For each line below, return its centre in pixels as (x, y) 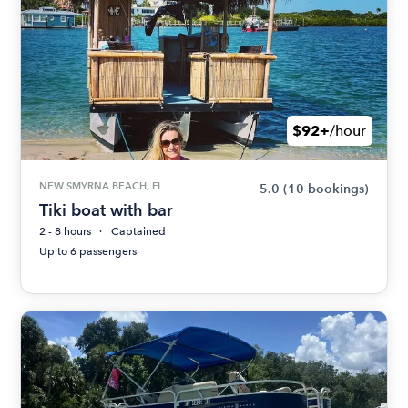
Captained (139, 231)
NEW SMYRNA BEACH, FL (102, 186)
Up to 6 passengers (88, 251)
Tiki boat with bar (107, 210)
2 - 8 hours (66, 231)
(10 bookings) (326, 189)
